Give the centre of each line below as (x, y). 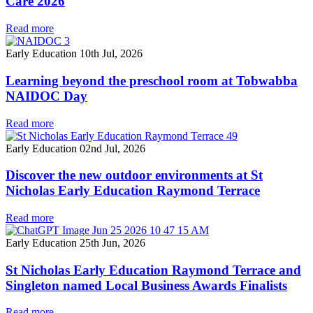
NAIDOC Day (46, 96)
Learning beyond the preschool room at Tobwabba (152, 80)
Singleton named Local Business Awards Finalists (146, 285)
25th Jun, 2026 (112, 242)
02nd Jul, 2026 (112, 148)
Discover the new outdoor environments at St (134, 175)
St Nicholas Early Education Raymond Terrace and (153, 270)
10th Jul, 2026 (111, 54)
